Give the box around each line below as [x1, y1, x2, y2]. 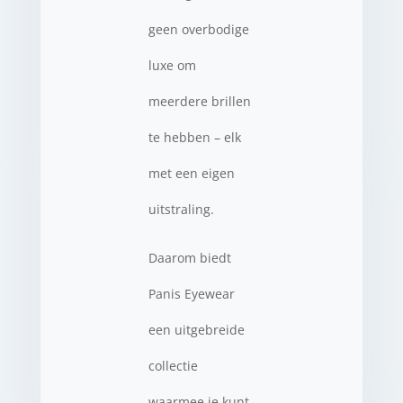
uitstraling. [148, 200, 214, 218]
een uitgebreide [148, 320, 245, 338]
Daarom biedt [148, 248, 231, 266]
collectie [148, 356, 198, 374]
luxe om [148, 56, 196, 74]
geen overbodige [148, 20, 249, 38]
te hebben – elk [148, 128, 241, 146]
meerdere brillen [148, 92, 251, 110]
